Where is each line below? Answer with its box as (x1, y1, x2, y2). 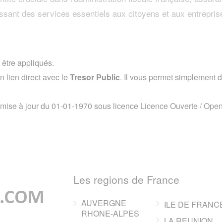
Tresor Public (70, 71, 120, 83)
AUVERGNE (81, 197, 127, 209)
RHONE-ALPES (81, 208, 140, 219)
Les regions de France (73, 172, 180, 187)
